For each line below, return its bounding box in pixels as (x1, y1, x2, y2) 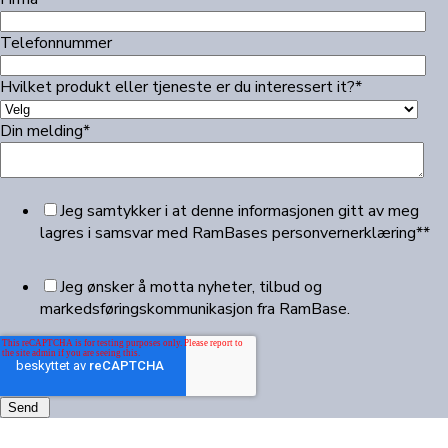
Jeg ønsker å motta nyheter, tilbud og (60, 276, 322, 299)
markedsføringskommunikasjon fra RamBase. (40, 298, 350, 321)
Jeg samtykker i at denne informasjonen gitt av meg (60, 200, 419, 223)
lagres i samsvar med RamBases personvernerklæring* (40, 222, 423, 245)
